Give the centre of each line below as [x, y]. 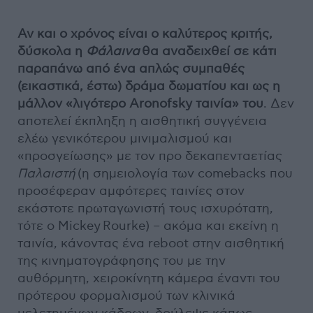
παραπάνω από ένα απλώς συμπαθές [131, 68]
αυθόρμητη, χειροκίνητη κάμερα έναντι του [149, 278]
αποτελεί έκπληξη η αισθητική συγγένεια [142, 121]
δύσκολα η [52, 51]
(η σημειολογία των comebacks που [184, 173]
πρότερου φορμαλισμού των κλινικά [126, 296]
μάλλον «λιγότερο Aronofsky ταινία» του [140, 103]
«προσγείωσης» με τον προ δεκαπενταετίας [150, 156]
